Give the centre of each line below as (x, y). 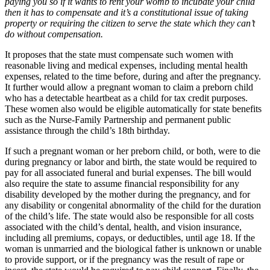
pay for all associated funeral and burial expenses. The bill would (128, 172)
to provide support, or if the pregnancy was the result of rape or (124, 259)
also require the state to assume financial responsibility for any (122, 183)
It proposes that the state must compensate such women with (119, 54)
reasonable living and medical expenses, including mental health (126, 65)
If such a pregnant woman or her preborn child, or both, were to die (133, 151)
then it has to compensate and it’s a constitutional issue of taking (127, 12)
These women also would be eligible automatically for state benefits (133, 108)
